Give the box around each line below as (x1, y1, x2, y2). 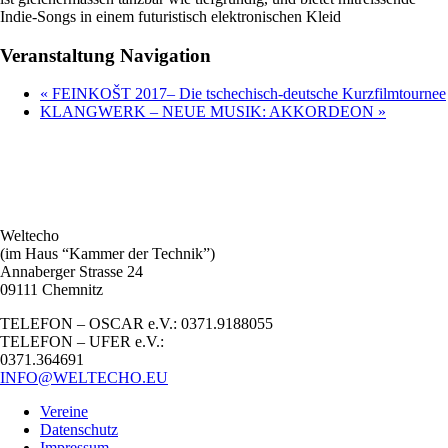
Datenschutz (40, 421, 118, 439)
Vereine (40, 403, 88, 421)
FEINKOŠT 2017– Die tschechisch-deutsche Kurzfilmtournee (48, 85, 446, 103)
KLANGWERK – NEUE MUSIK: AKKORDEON (40, 103, 378, 121)
